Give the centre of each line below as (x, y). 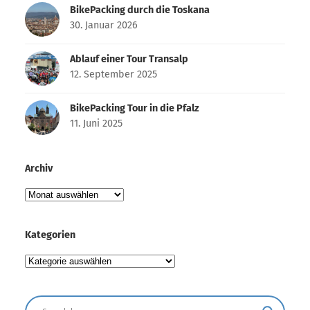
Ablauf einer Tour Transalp (129, 59)
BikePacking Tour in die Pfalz (134, 108)
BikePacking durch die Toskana (139, 10)
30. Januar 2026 (103, 25)
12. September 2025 (113, 74)
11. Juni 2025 (96, 123)
